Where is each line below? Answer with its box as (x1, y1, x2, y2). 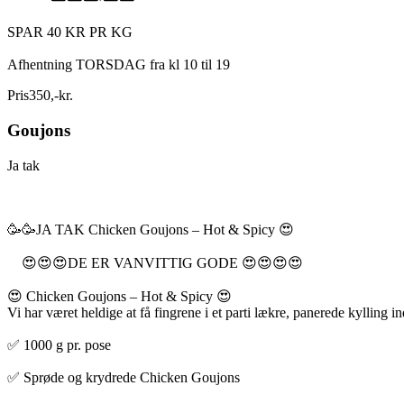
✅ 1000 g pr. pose (7, 336, 111, 353)
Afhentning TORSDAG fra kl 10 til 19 (7, 57, 230, 73)
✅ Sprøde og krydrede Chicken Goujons (7, 369, 240, 385)
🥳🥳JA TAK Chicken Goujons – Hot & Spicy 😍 (7, 221, 294, 237)
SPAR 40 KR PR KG (7, 24, 133, 41)
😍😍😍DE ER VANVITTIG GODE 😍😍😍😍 (7, 254, 303, 271)
